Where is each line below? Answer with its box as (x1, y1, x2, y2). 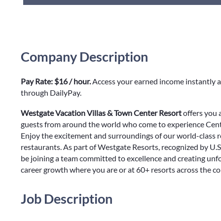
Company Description (21, 48, 148, 65)
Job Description (21, 190, 112, 207)
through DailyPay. (21, 88, 81, 97)
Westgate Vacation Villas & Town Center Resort (21, 108, 182, 117)
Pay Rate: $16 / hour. (21, 76, 92, 86)
